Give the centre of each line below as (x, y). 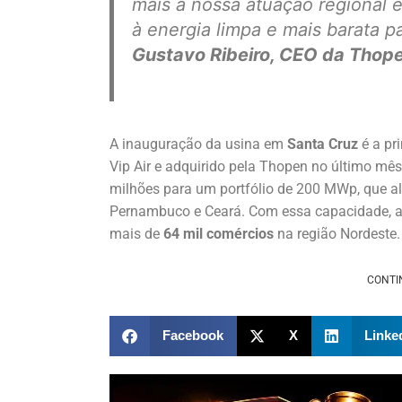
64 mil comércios (218, 233)
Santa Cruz (323, 144)
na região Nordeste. (339, 233)
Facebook (192, 336)
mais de (135, 233)
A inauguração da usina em (197, 144)
